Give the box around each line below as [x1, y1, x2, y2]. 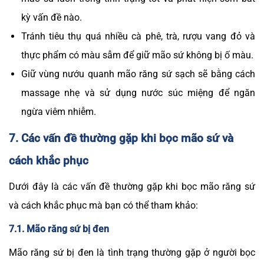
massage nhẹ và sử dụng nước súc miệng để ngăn [21, 87, 255, 98]
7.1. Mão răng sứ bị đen [9, 223, 109, 235]
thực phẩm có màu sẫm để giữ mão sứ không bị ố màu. [21, 49, 253, 61]
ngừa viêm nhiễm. [21, 105, 96, 117]
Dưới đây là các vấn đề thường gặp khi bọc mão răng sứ [9, 181, 255, 193]
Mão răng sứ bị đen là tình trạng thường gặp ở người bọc [9, 247, 255, 259]
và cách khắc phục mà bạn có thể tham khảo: [9, 200, 198, 212]
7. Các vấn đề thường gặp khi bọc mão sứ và [9, 131, 233, 145]
